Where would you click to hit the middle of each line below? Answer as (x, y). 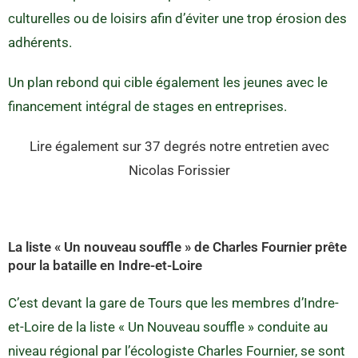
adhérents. (40, 42)
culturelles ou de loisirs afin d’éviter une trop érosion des (177, 18)
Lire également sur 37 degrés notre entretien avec (179, 146)
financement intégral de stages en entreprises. (147, 106)
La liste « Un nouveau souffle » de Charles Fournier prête (177, 247)
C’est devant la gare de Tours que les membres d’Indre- (173, 302)
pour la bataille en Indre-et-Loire (105, 265)
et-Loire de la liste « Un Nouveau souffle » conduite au (168, 326)
